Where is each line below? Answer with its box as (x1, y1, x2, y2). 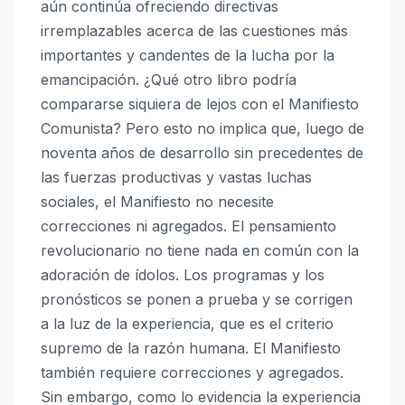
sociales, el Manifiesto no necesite (41, 193, 274, 212)
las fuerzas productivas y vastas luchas (41, 168, 312, 187)
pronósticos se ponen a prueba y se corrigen (41, 290, 353, 309)
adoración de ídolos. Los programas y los (41, 266, 325, 285)
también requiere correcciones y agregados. (41, 363, 344, 382)
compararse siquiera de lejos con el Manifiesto (41, 95, 359, 114)
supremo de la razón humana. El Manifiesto (41, 339, 341, 358)
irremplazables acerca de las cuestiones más (41, 22, 348, 41)
